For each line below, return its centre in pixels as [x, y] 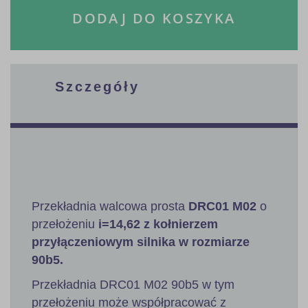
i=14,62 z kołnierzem [156, 224]
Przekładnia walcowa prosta [110, 207]
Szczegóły [97, 87]
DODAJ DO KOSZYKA [154, 19]
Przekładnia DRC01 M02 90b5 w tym [133, 285]
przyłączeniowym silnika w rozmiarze [141, 242]
